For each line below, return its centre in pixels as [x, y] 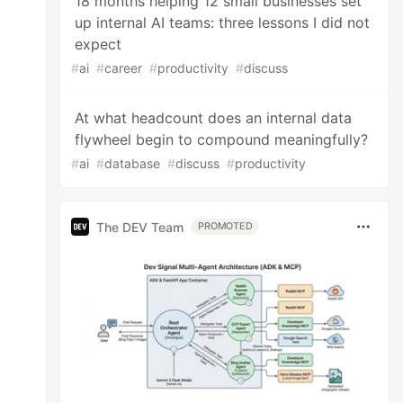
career [124, 68]
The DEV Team [140, 227]
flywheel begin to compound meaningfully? [222, 139]
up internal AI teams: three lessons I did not [223, 22]
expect [99, 44]
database [133, 163]
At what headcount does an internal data [214, 118]
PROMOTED [225, 226]
